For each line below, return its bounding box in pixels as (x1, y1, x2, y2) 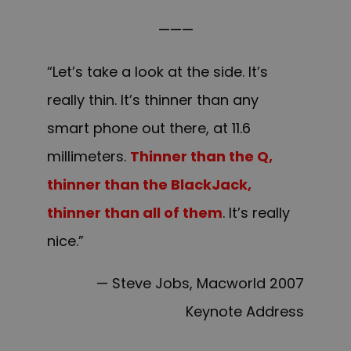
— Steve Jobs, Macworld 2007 (96, 273, 304, 294)
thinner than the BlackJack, (47, 175, 251, 195)
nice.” (47, 231, 84, 251)
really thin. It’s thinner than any (47, 90, 259, 110)
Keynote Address (186, 302, 304, 322)
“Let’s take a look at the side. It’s (47, 62, 268, 82)
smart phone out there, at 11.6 (47, 118, 251, 139)
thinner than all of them (47, 203, 223, 223)
